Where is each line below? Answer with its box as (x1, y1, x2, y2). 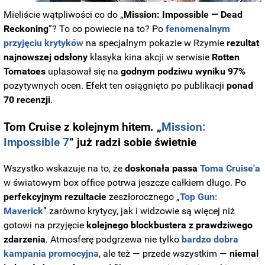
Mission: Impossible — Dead (124, 9, 243, 21)
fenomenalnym (166, 23, 231, 35)
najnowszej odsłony (4, 51, 88, 63)
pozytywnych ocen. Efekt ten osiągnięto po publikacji (4, 80, 227, 92)
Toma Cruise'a (200, 163, 261, 174)
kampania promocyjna (4, 248, 99, 260)
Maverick (4, 205, 44, 217)
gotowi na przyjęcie (4, 219, 87, 231)
